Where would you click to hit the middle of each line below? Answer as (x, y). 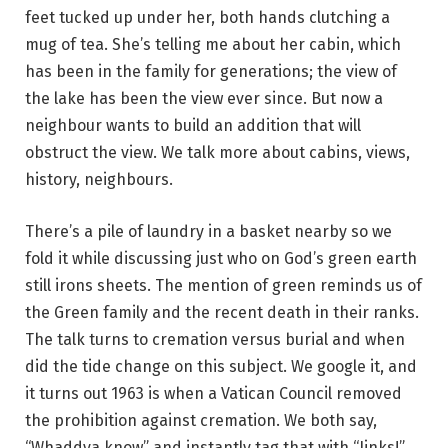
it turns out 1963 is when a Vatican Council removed (213, 393)
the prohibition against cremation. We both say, (201, 420)
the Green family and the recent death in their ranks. (222, 312)
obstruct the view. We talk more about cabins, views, (217, 153)
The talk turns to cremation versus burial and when (215, 339)
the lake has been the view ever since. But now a (204, 99)
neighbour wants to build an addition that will (193, 126)
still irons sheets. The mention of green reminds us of (223, 285)
